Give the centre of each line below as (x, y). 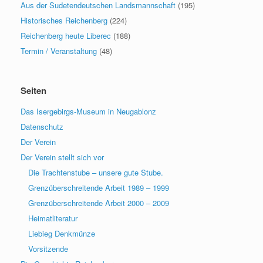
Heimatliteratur (53, 218)
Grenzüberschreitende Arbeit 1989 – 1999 (99, 187)
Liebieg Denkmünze (62, 233)
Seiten (33, 90)
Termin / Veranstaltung (59, 50)
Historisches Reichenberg (64, 20)
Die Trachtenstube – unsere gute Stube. (96, 172)
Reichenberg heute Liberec (66, 35)
